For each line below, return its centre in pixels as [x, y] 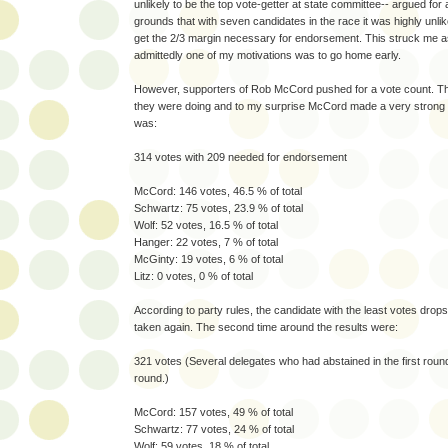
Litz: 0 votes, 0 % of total [193, 276]
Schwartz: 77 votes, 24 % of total [214, 429]
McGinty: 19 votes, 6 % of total [208, 259]
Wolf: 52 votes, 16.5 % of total [206, 225]
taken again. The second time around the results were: [266, 327]
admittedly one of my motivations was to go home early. [267, 55]
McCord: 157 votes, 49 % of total [213, 412]
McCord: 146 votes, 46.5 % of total [218, 191]
